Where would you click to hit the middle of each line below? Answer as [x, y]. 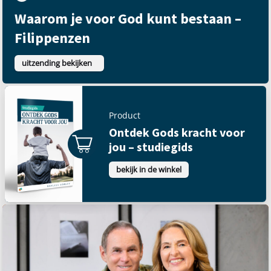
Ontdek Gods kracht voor [177, 132]
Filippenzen [52, 38]
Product [125, 116]
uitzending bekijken [57, 63]
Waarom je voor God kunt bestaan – [128, 18]
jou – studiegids [151, 147]
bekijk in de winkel [149, 170]
